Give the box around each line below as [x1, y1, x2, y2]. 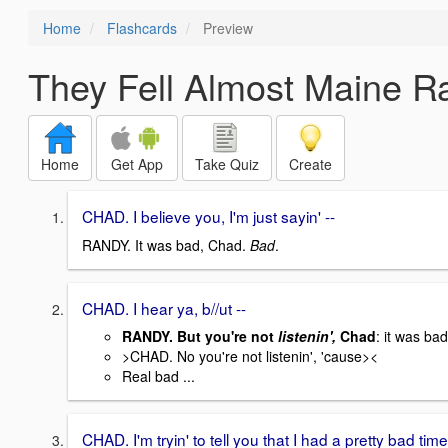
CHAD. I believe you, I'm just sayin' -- [82, 205, 335, 227]
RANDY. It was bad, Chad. [82, 234, 250, 255]
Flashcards [107, 18, 177, 38]
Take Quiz [195, 154, 259, 174]
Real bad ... [122, 366, 195, 387]
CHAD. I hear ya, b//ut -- [82, 296, 246, 319]
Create [289, 154, 332, 174]
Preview [199, 18, 253, 38]
